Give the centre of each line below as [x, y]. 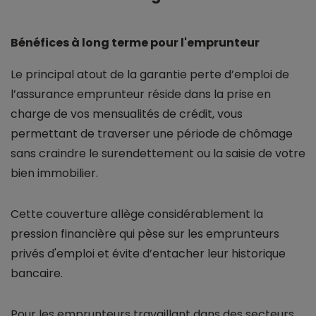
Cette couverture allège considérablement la [137, 214]
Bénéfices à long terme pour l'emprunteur [135, 43]
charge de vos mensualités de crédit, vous [127, 114]
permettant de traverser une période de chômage [152, 134]
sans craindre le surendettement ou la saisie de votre [158, 154]
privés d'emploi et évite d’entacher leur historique [148, 254]
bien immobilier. [54, 174]
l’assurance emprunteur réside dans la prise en [141, 95]
